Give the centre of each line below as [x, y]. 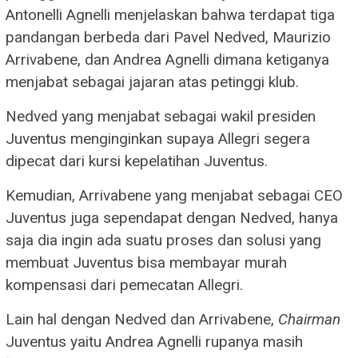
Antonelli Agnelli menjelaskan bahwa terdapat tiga [170, 14]
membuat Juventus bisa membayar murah [146, 262]
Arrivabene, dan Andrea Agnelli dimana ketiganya [167, 59]
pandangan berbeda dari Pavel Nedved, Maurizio [168, 37]
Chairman [309, 319]
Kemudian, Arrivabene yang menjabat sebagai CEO [174, 195]
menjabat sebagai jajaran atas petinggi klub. [152, 82]
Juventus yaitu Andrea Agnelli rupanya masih [154, 341]
